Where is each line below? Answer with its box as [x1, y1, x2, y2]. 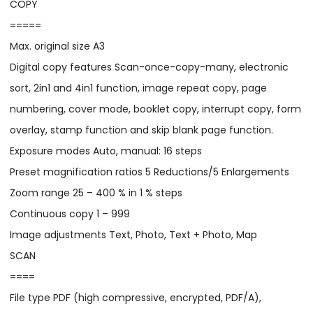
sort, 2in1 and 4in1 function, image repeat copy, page [10, 81, 268, 96]
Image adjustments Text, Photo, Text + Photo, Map [10, 228, 258, 242]
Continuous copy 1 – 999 [10, 207, 131, 221]
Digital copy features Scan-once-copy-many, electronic [10, 60, 289, 75]
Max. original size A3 [10, 39, 105, 54]
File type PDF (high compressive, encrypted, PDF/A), [10, 291, 262, 305]
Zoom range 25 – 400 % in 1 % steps [10, 186, 183, 201]
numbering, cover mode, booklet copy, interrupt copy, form [10, 102, 302, 117]
